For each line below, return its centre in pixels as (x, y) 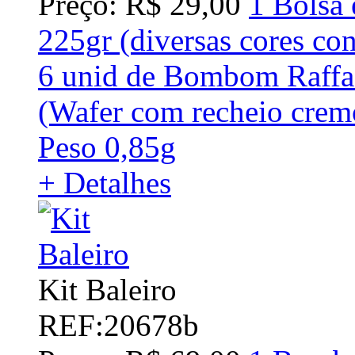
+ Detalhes (105, 182)
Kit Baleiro (107, 289)
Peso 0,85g (107, 147)
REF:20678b (118, 325)
